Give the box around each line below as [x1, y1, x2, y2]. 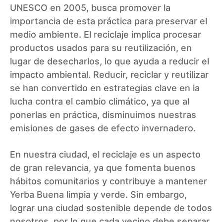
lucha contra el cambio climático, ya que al [10, 96, 189, 107]
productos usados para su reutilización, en [10, 43, 192, 54]
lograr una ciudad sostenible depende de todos [10, 203, 212, 214]
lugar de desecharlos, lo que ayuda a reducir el [10, 56, 209, 67]
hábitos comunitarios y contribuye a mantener [10, 176, 207, 187]
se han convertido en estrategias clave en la [10, 83, 200, 94]
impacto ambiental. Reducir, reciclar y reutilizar [10, 69, 209, 80]
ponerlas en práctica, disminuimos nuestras [10, 110, 196, 120]
